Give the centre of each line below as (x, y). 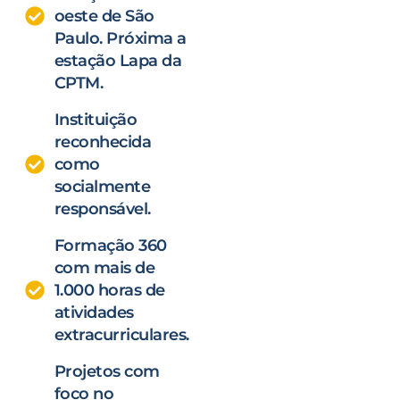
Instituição (95, 119)
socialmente (102, 186)
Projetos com (107, 371)
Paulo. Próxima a (120, 38)
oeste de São (104, 16)
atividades (94, 312)
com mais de (104, 267)
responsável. (102, 208)
